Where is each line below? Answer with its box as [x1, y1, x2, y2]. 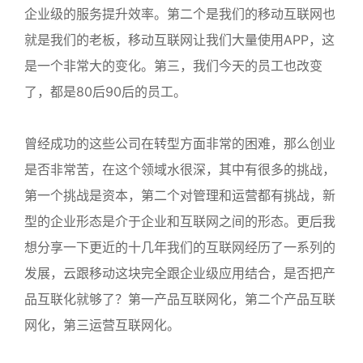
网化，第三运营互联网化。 [24, 317, 180, 333]
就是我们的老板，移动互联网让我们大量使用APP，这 [24, 32, 335, 48]
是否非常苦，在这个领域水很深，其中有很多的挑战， [24, 161, 335, 177]
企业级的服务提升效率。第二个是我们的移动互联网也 [24, 6, 335, 22]
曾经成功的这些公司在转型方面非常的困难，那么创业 [24, 135, 335, 152]
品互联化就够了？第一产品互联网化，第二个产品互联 [24, 291, 335, 307]
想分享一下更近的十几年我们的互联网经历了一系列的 [24, 239, 335, 255]
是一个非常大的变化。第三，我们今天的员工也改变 [24, 58, 322, 74]
